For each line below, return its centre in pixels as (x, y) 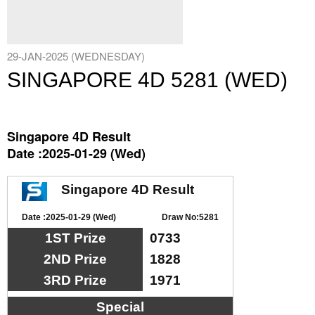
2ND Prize (75, 259)
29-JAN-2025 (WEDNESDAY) (76, 56)
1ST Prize (75, 238)
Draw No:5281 (190, 217)
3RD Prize (75, 280)
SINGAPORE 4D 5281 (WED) (147, 80)
